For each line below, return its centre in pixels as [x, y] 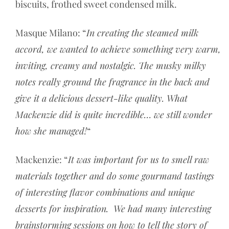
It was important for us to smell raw [139, 159]
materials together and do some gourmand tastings [115, 176]
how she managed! [51, 131]
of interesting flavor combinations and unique [105, 192]
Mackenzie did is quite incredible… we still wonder [114, 114]
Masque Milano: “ [51, 32]
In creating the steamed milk [142, 32]
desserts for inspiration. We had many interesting [113, 208]
